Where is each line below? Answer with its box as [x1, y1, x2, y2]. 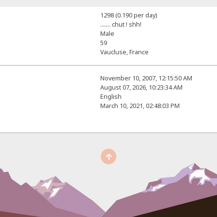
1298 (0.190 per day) [100, 11, 157, 20]
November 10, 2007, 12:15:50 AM [100, 74, 192, 83]
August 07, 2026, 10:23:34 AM [100, 83, 183, 92]
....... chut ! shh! [100, 20, 141, 29]
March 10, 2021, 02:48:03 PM [100, 102, 180, 110]
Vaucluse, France [100, 48, 149, 57]
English [100, 93, 122, 101]
